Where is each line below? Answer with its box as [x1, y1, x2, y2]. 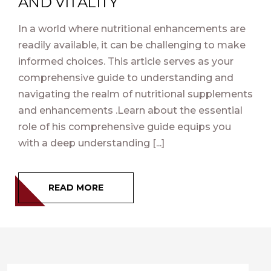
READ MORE [48, 182, 103, 193]
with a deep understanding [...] [18, 137, 165, 149]
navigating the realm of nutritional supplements [18, 88, 253, 100]
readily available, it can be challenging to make [18, 39, 246, 51]
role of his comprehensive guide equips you [18, 121, 231, 132]
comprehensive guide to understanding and [18, 72, 233, 83]
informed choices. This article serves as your [18, 56, 233, 67]
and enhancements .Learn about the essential [18, 105, 243, 116]
